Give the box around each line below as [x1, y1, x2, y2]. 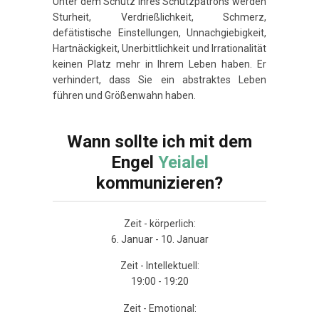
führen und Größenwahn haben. [53, 89, 196, 101]
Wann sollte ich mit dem [67, 131, 252, 152]
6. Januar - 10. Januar [110, 233, 209, 245]
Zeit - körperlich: [123, 217, 196, 229]
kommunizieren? [96, 172, 223, 193]
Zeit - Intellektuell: [120, 260, 199, 272]
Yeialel [157, 152, 209, 172]
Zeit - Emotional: [122, 302, 197, 314]
